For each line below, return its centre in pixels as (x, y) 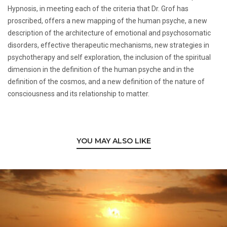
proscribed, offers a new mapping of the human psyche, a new (107, 21)
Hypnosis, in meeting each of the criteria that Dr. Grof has (98, 8)
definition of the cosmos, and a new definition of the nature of (106, 81)
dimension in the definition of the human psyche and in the (101, 69)
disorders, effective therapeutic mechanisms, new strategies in (108, 45)
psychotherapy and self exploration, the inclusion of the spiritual (109, 57)
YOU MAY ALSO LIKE (113, 141)
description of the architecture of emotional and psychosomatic (109, 33)
